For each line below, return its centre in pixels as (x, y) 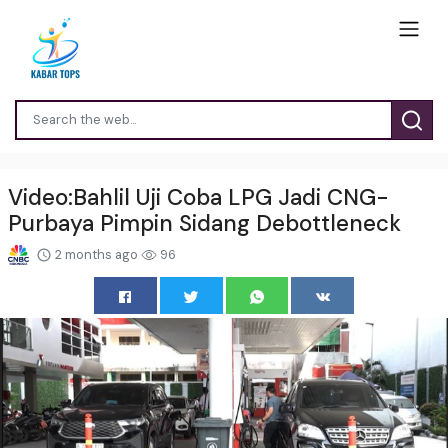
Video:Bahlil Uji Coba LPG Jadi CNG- (198, 197)
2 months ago (97, 254)
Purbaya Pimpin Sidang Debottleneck (204, 223)
